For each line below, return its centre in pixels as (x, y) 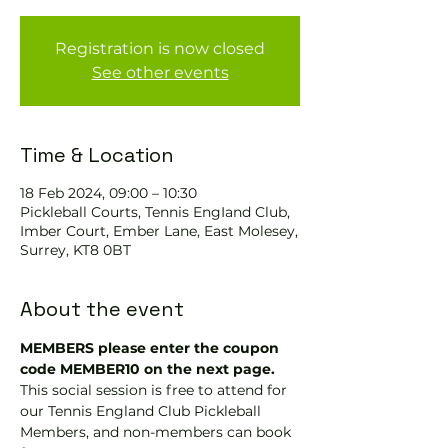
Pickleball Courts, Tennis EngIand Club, (155, 212)
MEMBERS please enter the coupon (151, 348)
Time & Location (97, 155)
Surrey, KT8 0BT (75, 250)
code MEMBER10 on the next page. (147, 369)
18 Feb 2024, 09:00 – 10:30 (108, 193)
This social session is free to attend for (155, 390)
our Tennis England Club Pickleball (142, 411)
